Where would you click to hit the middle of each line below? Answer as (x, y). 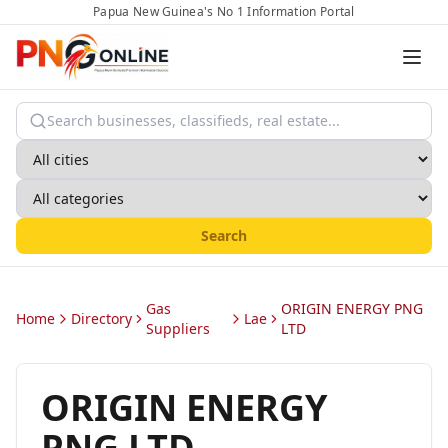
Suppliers (178, 328)
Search (224, 235)
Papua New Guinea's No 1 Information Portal (224, 11)
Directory (101, 318)
